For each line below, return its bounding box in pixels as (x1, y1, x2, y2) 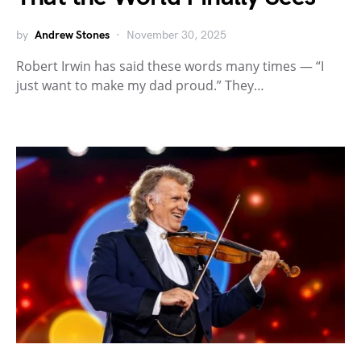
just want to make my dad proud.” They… (16, 77, 264, 94)
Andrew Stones (35, 28, 110, 42)
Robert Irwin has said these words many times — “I (16, 57, 324, 75)
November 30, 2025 (127, 28, 226, 42)
